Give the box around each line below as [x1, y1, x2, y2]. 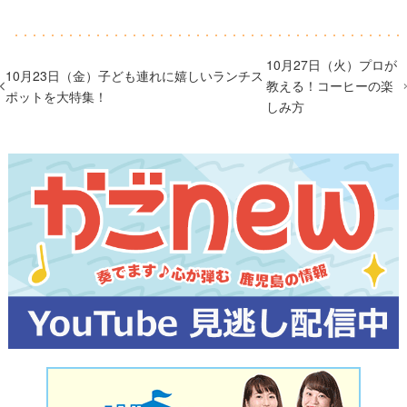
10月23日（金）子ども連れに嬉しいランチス [5, 65, 264, 84]
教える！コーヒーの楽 [265, 76, 393, 95]
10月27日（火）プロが [265, 55, 397, 74]
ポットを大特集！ [5, 86, 108, 105]
